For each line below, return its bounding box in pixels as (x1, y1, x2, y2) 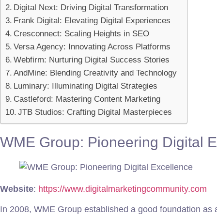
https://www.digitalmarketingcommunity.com (38, 184, 207, 194)
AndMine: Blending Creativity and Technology (14, 68, 177, 78)
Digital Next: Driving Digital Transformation (14, 3, 169, 13)
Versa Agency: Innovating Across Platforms (14, 42, 171, 52)
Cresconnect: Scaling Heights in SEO (14, 29, 150, 39)
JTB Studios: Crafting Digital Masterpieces (18, 108, 172, 117)
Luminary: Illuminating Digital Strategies (14, 81, 158, 91)
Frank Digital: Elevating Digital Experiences (14, 16, 171, 26)
